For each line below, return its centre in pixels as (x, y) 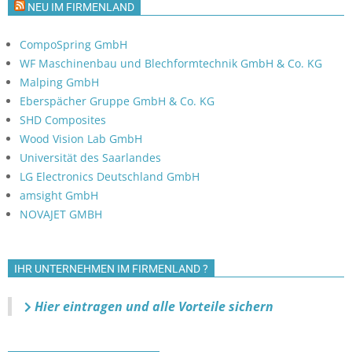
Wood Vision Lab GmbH (81, 138)
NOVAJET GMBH (61, 214)
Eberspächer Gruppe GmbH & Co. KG (117, 101)
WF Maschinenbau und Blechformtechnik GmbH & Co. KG (171, 63)
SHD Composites (63, 119)
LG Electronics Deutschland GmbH (110, 176)
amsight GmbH (59, 195)
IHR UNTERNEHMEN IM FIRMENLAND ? (111, 268)
